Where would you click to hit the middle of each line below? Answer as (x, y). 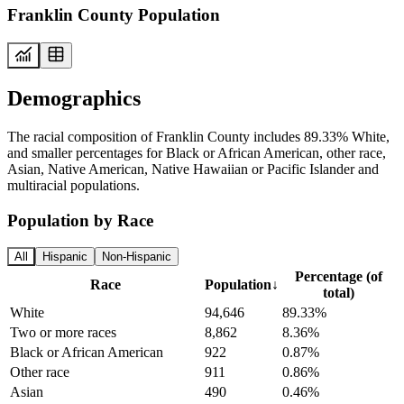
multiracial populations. (73, 185)
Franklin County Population (114, 15)
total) (338, 293)
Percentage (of (338, 277)
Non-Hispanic (137, 257)
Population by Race (80, 220)
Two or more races (63, 333)
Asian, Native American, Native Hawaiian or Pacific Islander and (193, 169)
